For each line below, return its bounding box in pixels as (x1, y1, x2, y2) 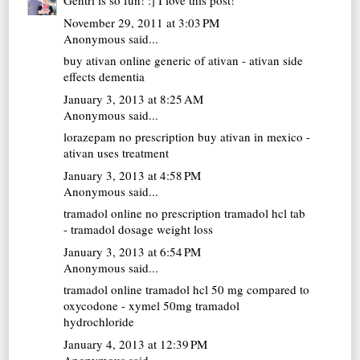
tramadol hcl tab (221, 205, 306, 222)
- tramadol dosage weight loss (63, 221, 214, 238)
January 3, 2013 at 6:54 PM (63, 243, 202, 260)
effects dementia (63, 68, 145, 85)
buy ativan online (63, 52, 152, 69)
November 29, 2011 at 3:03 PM (63, 14, 220, 31)
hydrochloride (63, 313, 135, 330)
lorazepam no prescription (63, 129, 195, 145)
